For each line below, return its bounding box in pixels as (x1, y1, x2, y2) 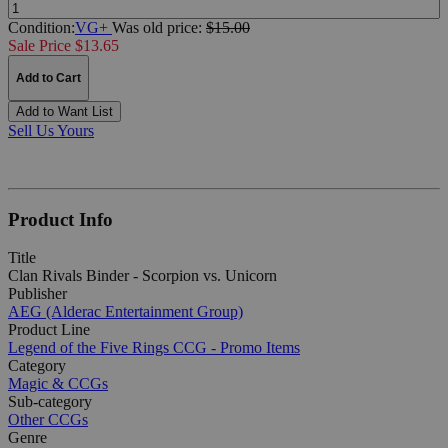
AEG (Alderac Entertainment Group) (8, 303, 243, 321)
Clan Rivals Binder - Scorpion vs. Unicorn (8, 267, 277, 285)
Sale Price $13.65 (8, 36, 119, 54)
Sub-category (8, 393, 92, 411)
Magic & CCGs (8, 375, 108, 393)
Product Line (8, 321, 90, 339)
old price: (143, 18, 206, 36)
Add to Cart (16, 70, 81, 85)
